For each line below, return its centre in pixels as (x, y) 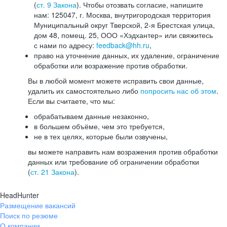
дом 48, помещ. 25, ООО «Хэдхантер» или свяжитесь (123, 35)
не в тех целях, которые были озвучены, (101, 136)
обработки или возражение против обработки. (111, 65)
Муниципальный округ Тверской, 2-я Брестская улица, (124, 25)
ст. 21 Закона (52, 172)
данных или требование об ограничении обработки (113, 162)
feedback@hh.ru (123, 45)
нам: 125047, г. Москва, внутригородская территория (122, 15)
